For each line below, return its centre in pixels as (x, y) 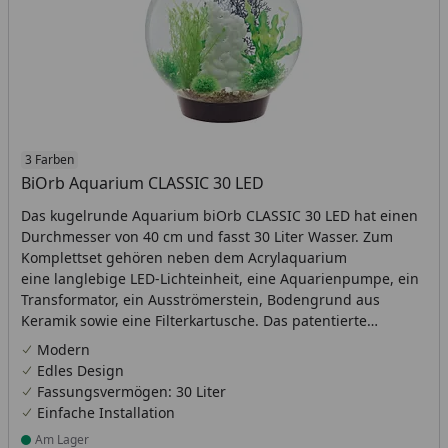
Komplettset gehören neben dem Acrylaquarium (184, 257)
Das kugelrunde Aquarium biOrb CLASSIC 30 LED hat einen (219, 215)
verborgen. (58, 362)
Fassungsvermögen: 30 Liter (131, 391)
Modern (63, 349)
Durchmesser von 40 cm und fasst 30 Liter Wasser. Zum (207, 236)
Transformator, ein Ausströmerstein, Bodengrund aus (200, 299)
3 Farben (49, 159)
